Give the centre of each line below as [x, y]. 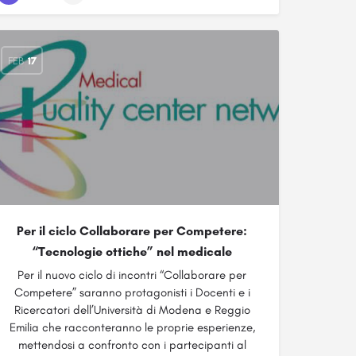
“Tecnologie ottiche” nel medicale [132, 252]
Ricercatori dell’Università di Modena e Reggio [132, 310]
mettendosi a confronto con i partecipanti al [132, 345]
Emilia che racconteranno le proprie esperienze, [132, 327]
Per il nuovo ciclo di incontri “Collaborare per [132, 275]
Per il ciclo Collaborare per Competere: [132, 231]
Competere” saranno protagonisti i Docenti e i [132, 292]
